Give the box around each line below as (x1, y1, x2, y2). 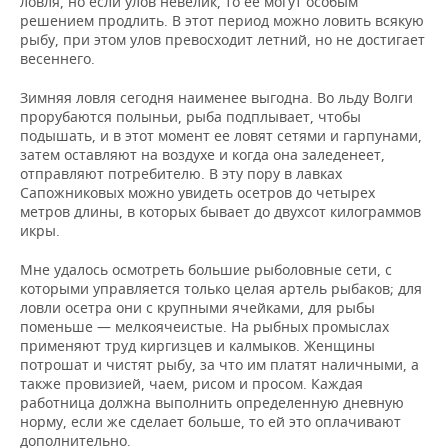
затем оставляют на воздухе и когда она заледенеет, (20, 145, 385, 164)
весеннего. (20, 49, 95, 68)
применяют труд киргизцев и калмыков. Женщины (20, 336, 375, 355)
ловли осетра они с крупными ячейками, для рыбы (20, 298, 375, 317)
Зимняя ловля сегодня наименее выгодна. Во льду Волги (20, 88, 413, 107)
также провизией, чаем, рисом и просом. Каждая (20, 374, 363, 393)
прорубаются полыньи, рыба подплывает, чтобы (20, 107, 361, 126)
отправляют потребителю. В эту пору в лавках (20, 164, 342, 183)
